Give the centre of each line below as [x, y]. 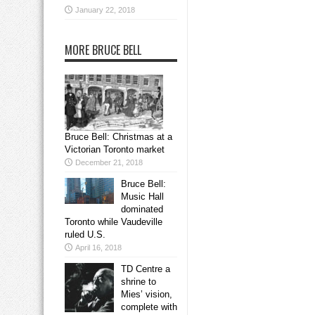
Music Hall [142, 197]
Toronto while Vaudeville [114, 222]
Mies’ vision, [147, 295]
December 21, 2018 [109, 163]
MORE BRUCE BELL [103, 50]
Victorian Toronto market [115, 150]
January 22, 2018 [105, 10]
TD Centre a [146, 269]
